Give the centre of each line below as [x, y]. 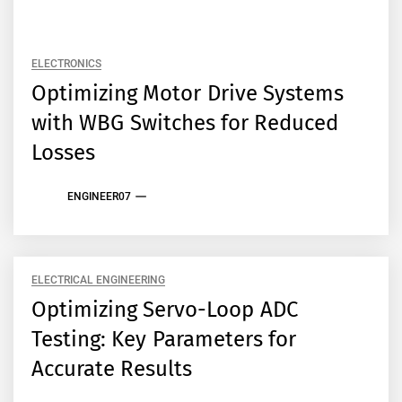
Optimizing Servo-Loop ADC [165, 309]
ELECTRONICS [66, 63]
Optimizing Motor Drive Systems [188, 93]
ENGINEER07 [99, 197]
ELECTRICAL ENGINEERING [99, 280]
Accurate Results [112, 368]
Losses [63, 152]
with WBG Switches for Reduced [185, 122]
